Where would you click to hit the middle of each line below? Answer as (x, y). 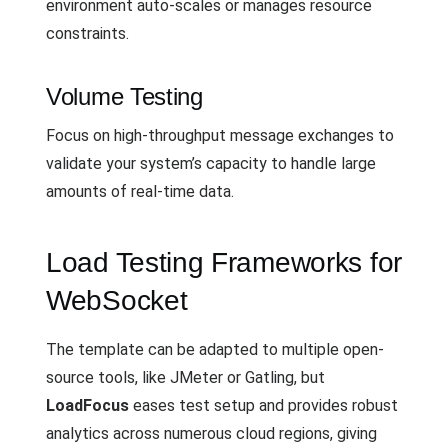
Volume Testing (124, 96)
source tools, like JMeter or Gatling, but (185, 377)
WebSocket (117, 300)
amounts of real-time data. (140, 191)
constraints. (87, 33)
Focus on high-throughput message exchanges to (220, 135)
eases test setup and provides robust (263, 405)
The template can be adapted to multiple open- (215, 349)
